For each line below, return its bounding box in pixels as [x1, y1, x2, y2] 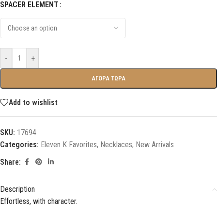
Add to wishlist [9, 97, 58, 107]
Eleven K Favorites [41, 140, 97, 149]
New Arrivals [136, 140, 174, 149]
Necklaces [100, 140, 132, 149]
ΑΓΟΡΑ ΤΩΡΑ [92, 75, 125, 82]
